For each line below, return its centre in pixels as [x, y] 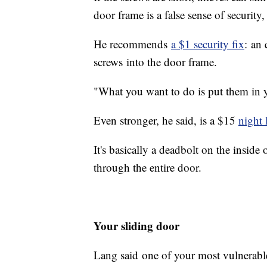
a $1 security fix [208, 44]
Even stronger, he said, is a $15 [166, 120]
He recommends [132, 44]
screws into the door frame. [155, 62]
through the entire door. [148, 167]
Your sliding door [136, 226]
